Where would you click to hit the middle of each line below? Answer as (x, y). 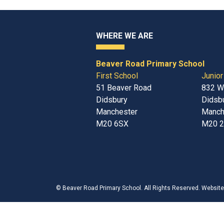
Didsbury (112, 100)
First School (117, 76)
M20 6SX (112, 124)
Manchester (117, 112)
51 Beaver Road (124, 88)
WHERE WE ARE (124, 36)
